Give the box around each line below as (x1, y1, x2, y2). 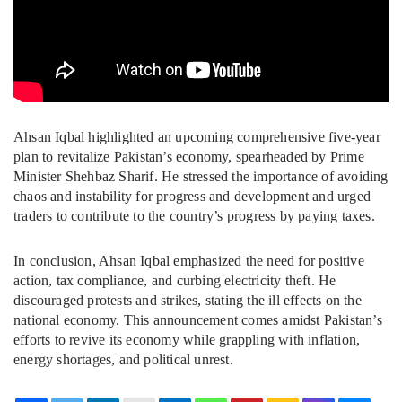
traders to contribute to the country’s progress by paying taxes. (13, 208, 375, 224)
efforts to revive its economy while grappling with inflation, (13, 332, 361, 348)
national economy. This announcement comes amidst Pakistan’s (13, 312, 382, 328)
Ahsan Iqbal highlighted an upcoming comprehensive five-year (13, 129, 380, 145)
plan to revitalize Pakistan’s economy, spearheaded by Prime (13, 149, 364, 165)
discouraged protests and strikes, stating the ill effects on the (13, 293, 362, 309)
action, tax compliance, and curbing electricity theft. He (13, 273, 336, 289)
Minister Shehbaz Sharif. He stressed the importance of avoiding (13, 169, 389, 185)
